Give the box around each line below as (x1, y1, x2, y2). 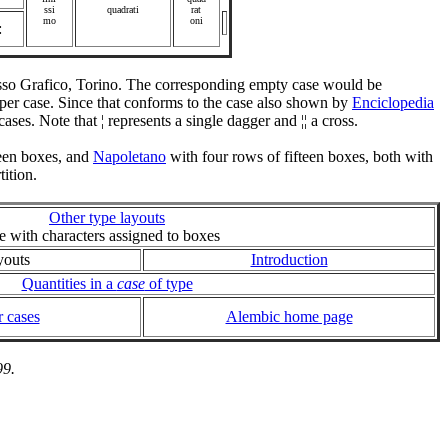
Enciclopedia (352, 94, 434, 112)
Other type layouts (49, 209, 165, 227)
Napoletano (93, 148, 166, 166)
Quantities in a (21, 275, 117, 293)
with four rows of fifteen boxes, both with (166, 148, 433, 166)
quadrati (106, 4, 139, 16)
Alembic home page (225, 308, 353, 326)
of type (144, 275, 193, 293)
